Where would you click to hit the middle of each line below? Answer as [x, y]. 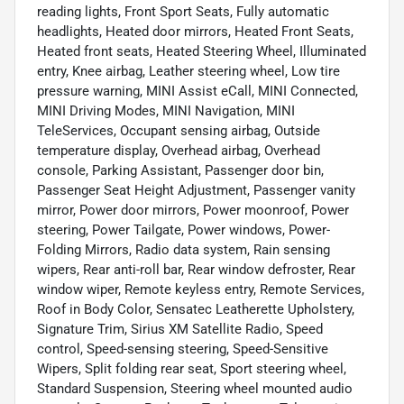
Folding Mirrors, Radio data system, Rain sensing [184, 249]
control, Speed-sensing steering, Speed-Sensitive [183, 349]
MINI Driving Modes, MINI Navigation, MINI [166, 110]
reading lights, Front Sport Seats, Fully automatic [183, 11]
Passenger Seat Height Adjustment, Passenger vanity [196, 190]
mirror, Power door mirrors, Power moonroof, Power [193, 210]
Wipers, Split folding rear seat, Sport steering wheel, [192, 368]
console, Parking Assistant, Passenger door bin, [180, 170]
